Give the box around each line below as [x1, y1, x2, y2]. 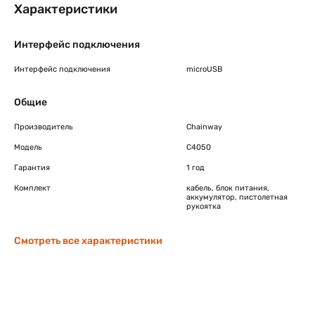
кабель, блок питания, [186, 184, 269, 193]
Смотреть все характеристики [14, 235, 162, 247]
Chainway [186, 122, 222, 131]
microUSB [186, 65, 222, 74]
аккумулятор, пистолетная [186, 193, 288, 202]
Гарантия [14, 163, 50, 172]
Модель [14, 143, 42, 152]
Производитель [14, 122, 73, 131]
